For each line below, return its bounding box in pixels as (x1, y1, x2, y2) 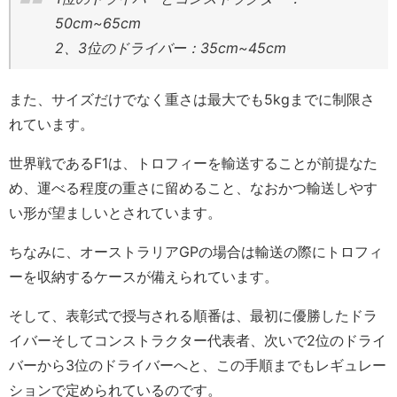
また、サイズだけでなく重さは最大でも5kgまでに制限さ (9, 90, 375, 109)
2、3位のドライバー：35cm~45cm (55, 39, 286, 58)
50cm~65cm (55, 14, 141, 33)
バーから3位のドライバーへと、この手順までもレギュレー (9, 356, 386, 375)
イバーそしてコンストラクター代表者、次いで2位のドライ (9, 331, 386, 350)
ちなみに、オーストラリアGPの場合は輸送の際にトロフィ (9, 243, 383, 261)
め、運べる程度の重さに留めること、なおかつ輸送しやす (9, 179, 378, 198)
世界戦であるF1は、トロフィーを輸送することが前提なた (9, 154, 378, 173)
